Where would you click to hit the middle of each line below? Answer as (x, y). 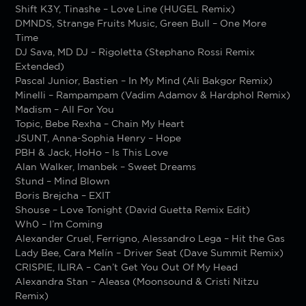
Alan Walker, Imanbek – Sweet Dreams (106, 166)
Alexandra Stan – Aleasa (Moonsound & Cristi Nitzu (137, 281)
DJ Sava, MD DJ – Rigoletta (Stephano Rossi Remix (135, 52)
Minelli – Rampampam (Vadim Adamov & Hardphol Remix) (153, 95)
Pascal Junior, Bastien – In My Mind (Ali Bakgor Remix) (144, 80)
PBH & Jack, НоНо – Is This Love (92, 152)
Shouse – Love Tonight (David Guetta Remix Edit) (133, 209)
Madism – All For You (65, 109)
